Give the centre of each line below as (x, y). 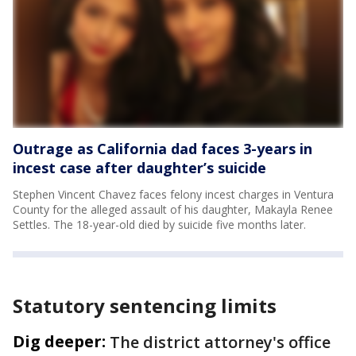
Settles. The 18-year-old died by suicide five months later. (159, 224)
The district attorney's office (220, 342)
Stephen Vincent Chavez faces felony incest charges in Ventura (173, 194)
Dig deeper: (59, 341)
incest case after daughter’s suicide (139, 168)
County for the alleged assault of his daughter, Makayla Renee (173, 209)
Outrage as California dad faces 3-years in (163, 149)
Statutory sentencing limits (145, 306)
